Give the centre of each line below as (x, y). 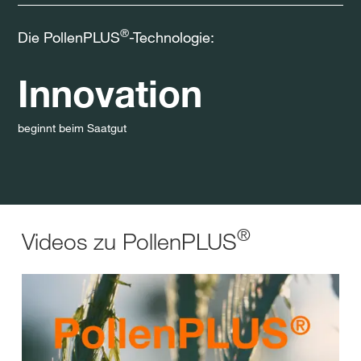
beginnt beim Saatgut (72, 128)
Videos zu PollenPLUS (129, 241)
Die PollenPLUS (69, 37)
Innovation (110, 93)
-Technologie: (172, 37)
